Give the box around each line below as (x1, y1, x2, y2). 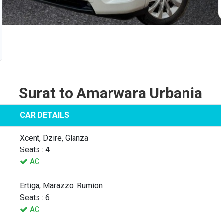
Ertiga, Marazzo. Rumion (20, 181, 103, 190)
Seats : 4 (20, 145, 50, 154)
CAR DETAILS (20, 110, 69, 120)
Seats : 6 (20, 192, 50, 202)
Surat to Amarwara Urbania (19, 84, 202, 102)
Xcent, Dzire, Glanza (20, 133, 88, 143)
